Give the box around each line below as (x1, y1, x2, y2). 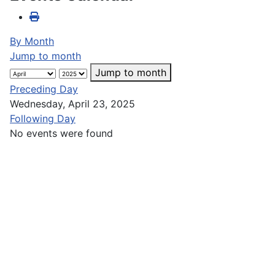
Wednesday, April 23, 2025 (10, 98, 135, 110)
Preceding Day (10, 83, 78, 96)
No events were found (10, 127, 113, 140)
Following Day (10, 112, 76, 125)
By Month (10, 35, 54, 48)
